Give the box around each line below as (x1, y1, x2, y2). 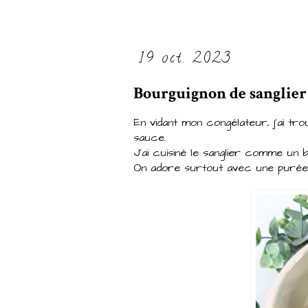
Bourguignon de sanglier (133, 82, 307, 104)
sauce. (133, 130, 166, 146)
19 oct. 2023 (139, 49, 232, 70)
